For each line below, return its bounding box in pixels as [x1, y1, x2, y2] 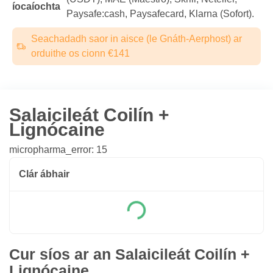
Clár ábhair [19, 169, 69, 179]
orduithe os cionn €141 [30, 48, 130, 58]
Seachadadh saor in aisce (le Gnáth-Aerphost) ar [30, 34, 242, 44]
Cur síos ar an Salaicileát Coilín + [9, 246, 250, 263]
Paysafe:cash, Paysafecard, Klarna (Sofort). [66, 9, 254, 19]
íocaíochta [12, 1, 60, 12]
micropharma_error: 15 [9, 144, 107, 155]
